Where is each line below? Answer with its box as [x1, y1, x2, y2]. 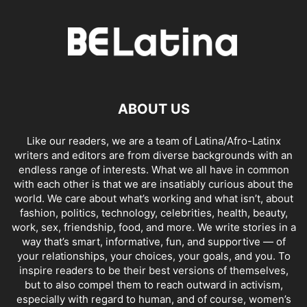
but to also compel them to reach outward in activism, [24, 278, 283, 292]
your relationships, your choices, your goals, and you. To [16, 249, 291, 263]
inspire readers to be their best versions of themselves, [19, 264, 288, 278]
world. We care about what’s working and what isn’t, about [14, 192, 293, 206]
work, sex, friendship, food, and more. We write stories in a [11, 221, 296, 234]
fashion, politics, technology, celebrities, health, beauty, [19, 206, 288, 220]
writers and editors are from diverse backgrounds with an [14, 149, 293, 162]
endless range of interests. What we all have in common [18, 163, 289, 177]
